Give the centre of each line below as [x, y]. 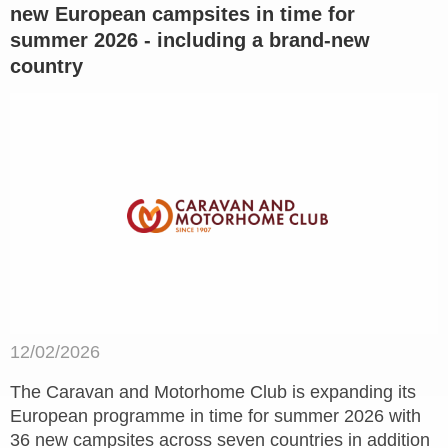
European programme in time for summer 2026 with [215, 416]
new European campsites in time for [182, 14]
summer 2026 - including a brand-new [190, 40]
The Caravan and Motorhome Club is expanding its [213, 392]
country [46, 66]
